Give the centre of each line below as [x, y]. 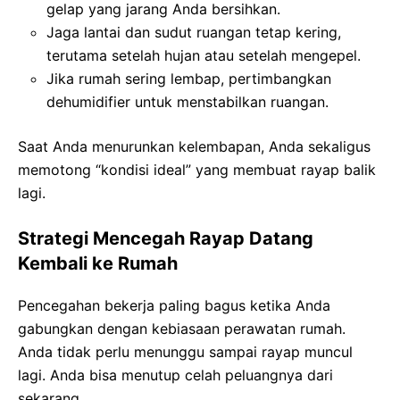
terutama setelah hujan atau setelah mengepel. [204, 55]
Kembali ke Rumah [98, 263]
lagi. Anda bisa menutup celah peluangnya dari [175, 375]
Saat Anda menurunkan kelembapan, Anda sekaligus [194, 146]
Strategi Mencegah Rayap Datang [166, 238]
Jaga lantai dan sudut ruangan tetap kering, [194, 32]
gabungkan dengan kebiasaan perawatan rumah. [182, 328]
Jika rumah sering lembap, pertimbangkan [189, 78]
